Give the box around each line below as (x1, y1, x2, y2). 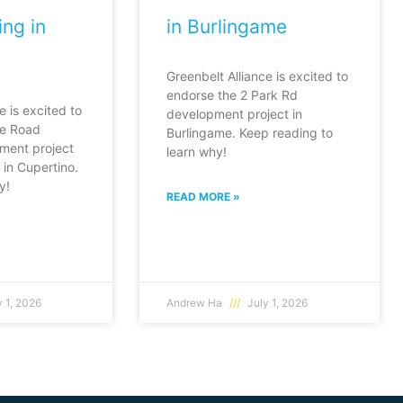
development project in (166, 106, 303, 122)
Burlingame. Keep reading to (166, 125, 334, 141)
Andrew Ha (166, 296, 226, 310)
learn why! (166, 144, 228, 160)
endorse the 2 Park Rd (166, 87, 299, 103)
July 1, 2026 (245, 296, 309, 310)
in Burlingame (166, 15, 288, 39)
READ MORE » (166, 190, 241, 204)
